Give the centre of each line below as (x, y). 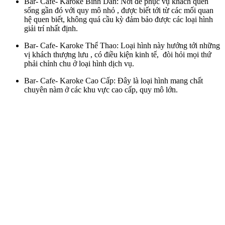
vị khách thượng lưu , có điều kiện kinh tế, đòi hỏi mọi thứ (118, 54)
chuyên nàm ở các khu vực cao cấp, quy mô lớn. (101, 89)
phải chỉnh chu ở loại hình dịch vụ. (79, 63)
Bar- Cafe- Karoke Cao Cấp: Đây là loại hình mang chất (114, 80)
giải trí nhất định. (51, 28)
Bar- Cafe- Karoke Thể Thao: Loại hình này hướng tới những (122, 45)
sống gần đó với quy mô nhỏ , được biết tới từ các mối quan (119, 10)
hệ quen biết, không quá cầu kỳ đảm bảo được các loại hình (119, 19)
